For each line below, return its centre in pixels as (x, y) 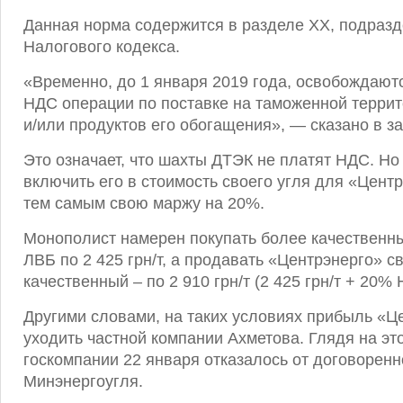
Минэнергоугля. (83, 381)
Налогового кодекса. (102, 47)
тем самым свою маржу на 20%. (144, 203)
